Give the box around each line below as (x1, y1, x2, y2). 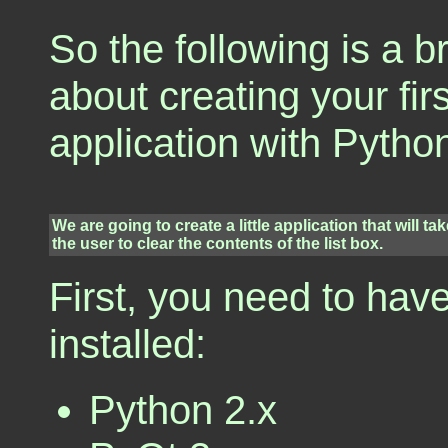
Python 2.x (89, 386, 277, 433)
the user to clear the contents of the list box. (52, 234, 383, 252)
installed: (49, 321, 206, 368)
